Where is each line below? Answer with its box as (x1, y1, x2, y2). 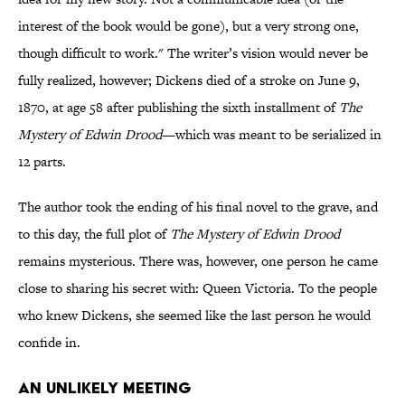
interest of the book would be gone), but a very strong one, (18, 16, 359, 36)
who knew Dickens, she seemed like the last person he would (18, 306, 371, 325)
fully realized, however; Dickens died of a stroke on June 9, (18, 71, 360, 90)
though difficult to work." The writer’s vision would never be (18, 43, 368, 63)
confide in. (18, 333, 80, 353)
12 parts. (18, 152, 66, 172)
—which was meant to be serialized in (162, 125, 381, 145)
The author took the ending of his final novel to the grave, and (18, 197, 378, 217)
